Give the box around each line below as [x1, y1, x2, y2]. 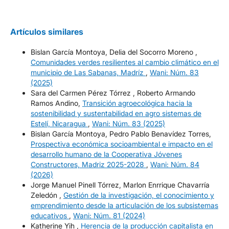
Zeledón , [30, 191, 63, 200]
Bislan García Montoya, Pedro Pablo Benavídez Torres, [30, 129, 211, 139]
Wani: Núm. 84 [150, 160, 199, 169]
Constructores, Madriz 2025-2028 [30, 160, 146, 169]
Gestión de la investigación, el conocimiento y [63, 191, 214, 200]
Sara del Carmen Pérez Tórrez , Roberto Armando [30, 88, 195, 98]
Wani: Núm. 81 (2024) [73, 211, 145, 220]
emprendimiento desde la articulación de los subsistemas [30, 201, 218, 210]
